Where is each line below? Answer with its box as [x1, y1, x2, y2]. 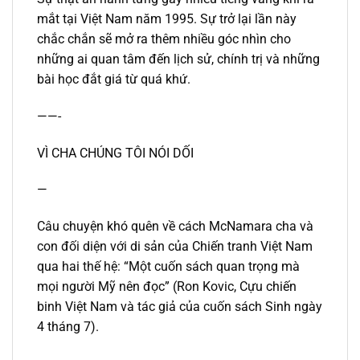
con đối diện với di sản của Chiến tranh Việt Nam [37, 239, 313, 255]
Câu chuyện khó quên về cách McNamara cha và [37, 219, 313, 235]
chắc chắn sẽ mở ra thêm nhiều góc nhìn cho [37, 31, 291, 47]
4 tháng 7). [37, 319, 99, 335]
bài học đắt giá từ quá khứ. [37, 71, 190, 87]
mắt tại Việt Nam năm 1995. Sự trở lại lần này [37, 10, 297, 27]
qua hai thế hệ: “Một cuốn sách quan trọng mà [37, 259, 300, 275]
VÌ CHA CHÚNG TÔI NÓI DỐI [37, 145, 194, 161]
